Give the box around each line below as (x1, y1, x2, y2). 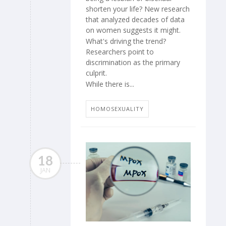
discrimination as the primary (86, 57, 180, 67)
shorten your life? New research (86, 4, 190, 14)
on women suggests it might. (86, 25, 181, 35)
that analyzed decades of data (86, 14, 185, 24)
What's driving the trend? (86, 36, 166, 46)
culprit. (86, 68, 107, 78)
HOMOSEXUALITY (91, 104, 144, 112)
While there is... (86, 79, 134, 89)
